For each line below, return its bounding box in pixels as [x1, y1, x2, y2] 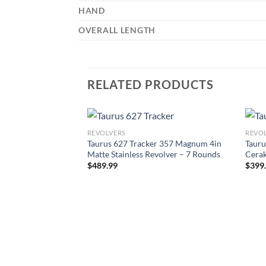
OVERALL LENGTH [78, 25, 156, 36]
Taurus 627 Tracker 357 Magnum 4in [87, 138, 221, 148]
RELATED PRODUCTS [87, 77, 214, 92]
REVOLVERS [87, 129, 126, 137]
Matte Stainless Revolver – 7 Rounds [87, 148, 220, 159]
